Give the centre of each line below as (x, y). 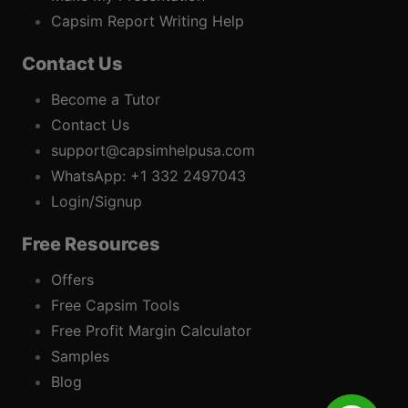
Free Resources (91, 245)
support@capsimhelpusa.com (153, 151)
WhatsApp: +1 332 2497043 (148, 176)
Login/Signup (97, 202)
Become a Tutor (106, 100)
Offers (72, 280)
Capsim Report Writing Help (148, 21)
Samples (80, 357)
